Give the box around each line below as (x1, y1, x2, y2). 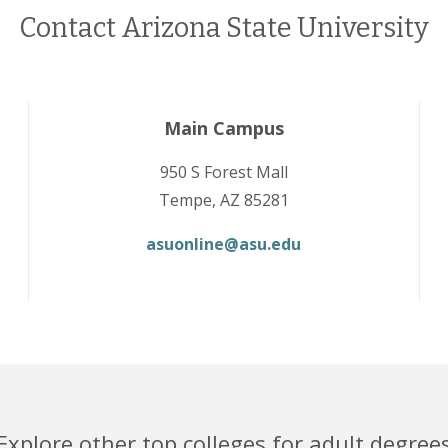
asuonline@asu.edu (146, 233, 302, 255)
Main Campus (163, 116, 284, 140)
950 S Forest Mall (159, 161, 288, 183)
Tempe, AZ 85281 (158, 189, 289, 211)
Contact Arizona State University (19, 11, 429, 44)
